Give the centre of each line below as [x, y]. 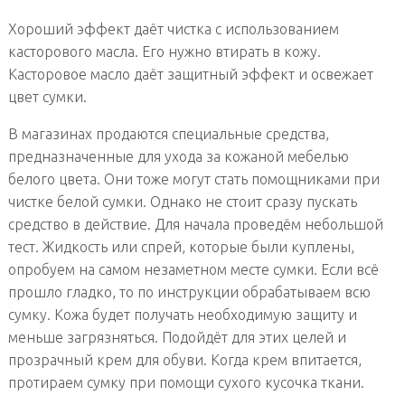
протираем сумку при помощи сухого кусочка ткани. [186, 383]
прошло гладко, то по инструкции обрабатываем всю [189, 292]
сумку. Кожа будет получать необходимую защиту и [182, 315]
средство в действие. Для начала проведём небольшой [195, 225]
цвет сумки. [47, 97]
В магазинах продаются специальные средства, [168, 134]
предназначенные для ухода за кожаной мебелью [178, 157]
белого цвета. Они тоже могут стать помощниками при [193, 179]
